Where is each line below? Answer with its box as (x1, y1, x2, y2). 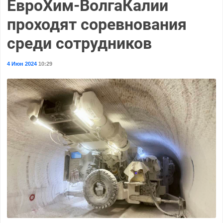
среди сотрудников (6, 33, 152, 53)
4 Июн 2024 (6, 60, 37, 67)
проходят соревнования (6, 14, 187, 34)
